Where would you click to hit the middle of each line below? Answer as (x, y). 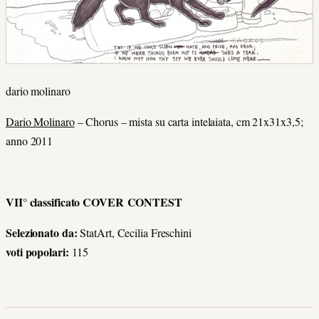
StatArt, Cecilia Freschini (134, 232)
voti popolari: (37, 252)
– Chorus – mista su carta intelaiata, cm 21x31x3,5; (189, 121)
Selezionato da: (42, 232)
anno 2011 (30, 141)
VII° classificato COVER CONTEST (94, 202)
